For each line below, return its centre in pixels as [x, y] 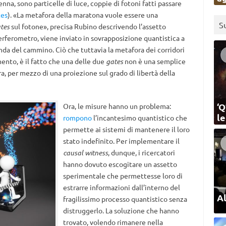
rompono [77, 118]
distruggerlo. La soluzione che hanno [121, 210]
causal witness [85, 153]
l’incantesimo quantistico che [139, 118]
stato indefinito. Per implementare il [121, 141]
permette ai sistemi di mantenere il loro [126, 129]
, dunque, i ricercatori [141, 152]
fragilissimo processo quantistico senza [125, 199]
